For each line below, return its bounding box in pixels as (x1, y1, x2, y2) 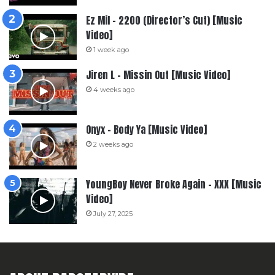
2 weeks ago (93, 139, 133, 149)
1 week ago (93, 45, 129, 54)
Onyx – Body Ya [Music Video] (86, 122, 207, 137)
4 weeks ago (93, 85, 134, 94)
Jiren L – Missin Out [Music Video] (86, 67, 230, 82)
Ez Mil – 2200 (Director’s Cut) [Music (86, 12, 242, 28)
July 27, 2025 (93, 209, 133, 218)
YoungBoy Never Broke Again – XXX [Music (86, 176, 261, 192)
